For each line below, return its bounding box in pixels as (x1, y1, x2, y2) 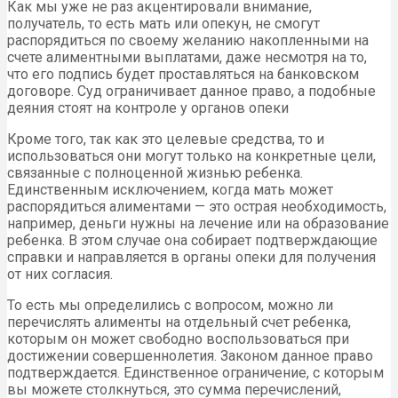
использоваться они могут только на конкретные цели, (7, 147, 376, 165)
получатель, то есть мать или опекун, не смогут (7, 15, 320, 33)
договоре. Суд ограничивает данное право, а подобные (7, 83, 376, 100)
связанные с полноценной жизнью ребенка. (7, 164, 303, 182)
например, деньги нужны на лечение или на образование (7, 215, 389, 233)
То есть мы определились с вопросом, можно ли (7, 297, 333, 314)
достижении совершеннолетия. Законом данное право (7, 347, 373, 365)
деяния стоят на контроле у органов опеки (7, 99, 289, 117)
